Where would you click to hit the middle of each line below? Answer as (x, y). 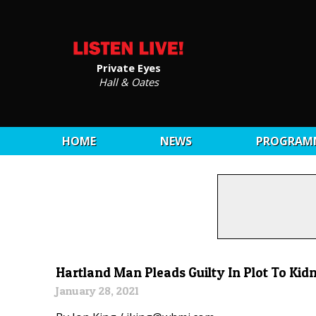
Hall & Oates (128, 81)
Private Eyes (128, 67)
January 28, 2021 (98, 291)
